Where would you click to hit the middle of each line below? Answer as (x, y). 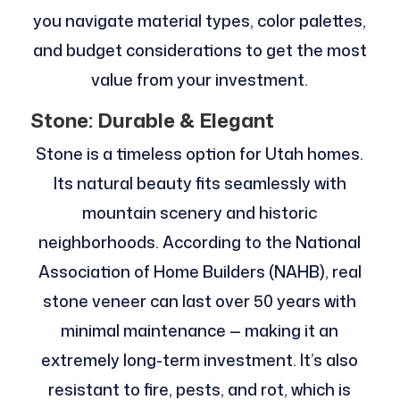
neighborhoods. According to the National (200, 242)
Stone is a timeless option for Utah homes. (200, 153)
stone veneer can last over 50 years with (200, 300)
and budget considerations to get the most (200, 50)
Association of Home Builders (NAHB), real (200, 271)
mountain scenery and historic (200, 212)
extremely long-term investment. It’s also (200, 359)
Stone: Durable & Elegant (152, 120)
